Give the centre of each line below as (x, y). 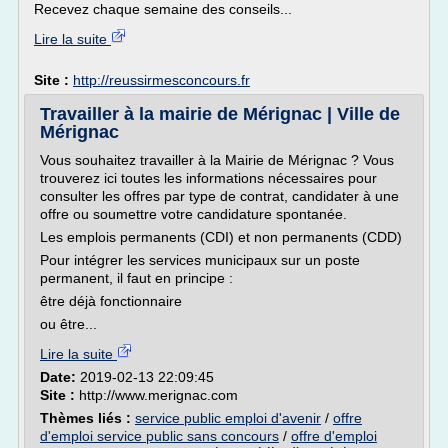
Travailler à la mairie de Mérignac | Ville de (220, 114)
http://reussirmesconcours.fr (161, 80)
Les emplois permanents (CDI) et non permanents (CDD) (221, 237)
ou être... (68, 324)
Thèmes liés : (87, 418)
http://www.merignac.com (158, 395)
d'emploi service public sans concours (159, 436)
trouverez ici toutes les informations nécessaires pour (208, 178)
